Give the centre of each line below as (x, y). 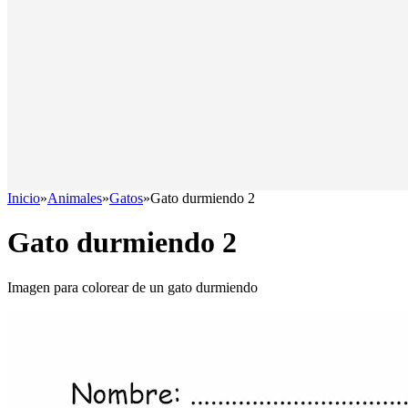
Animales (75, 198)
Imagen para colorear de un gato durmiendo (133, 287)
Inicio (24, 198)
